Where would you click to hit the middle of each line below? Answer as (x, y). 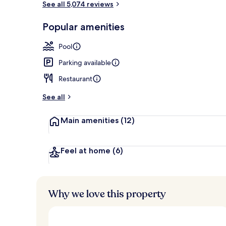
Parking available (85, 62)
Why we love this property (107, 194)
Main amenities (90, 120)
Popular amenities (83, 26)
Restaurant (75, 78)
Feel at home (86, 150)
